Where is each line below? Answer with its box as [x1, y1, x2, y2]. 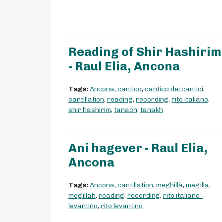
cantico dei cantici [145, 85, 203, 94]
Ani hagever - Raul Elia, [68, 141, 208, 156]
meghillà [156, 181, 183, 190]
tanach [114, 106, 137, 114]
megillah [68, 191, 96, 200]
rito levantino [101, 202, 143, 211]
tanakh [140, 106, 163, 114]
